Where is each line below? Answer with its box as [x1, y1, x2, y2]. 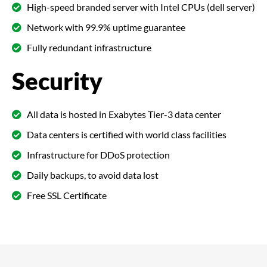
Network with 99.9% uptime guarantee [27, 21, 185, 33]
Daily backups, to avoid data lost [27, 169, 159, 181]
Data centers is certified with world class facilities [27, 128, 226, 140]
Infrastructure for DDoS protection [27, 148, 170, 160]
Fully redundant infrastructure [27, 41, 151, 53]
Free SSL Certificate [27, 189, 107, 201]
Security [12, 66, 103, 95]
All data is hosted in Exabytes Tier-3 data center [27, 108, 221, 120]
